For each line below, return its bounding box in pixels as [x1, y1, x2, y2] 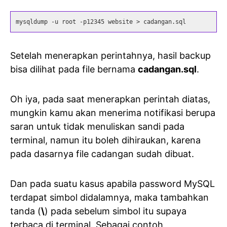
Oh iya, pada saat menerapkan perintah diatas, [10, 93, 210, 104]
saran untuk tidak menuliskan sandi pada [10, 121, 184, 132]
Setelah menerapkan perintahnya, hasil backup [10, 50, 211, 61]
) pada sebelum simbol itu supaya [45, 205, 186, 216]
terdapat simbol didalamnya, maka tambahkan [10, 192, 209, 203]
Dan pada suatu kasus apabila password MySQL [10, 178, 215, 189]
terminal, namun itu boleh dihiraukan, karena [10, 134, 201, 145]
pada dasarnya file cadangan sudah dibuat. [10, 148, 194, 159]
